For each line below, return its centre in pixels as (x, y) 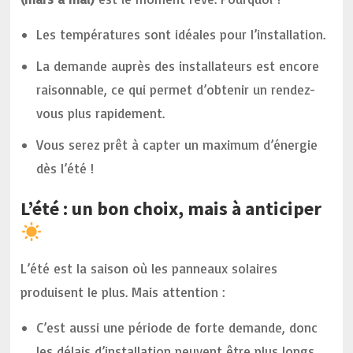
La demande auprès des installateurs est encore (178, 66)
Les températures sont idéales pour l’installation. (181, 34)
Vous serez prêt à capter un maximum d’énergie (177, 145)
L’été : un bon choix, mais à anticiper (171, 208)
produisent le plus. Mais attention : (123, 292)
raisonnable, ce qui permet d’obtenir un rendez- (176, 89)
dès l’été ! (65, 168)
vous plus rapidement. (101, 113)
